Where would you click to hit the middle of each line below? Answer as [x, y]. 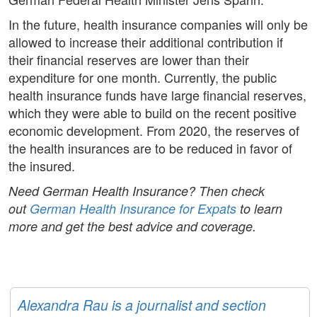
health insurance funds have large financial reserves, [157, 95]
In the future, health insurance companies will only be [158, 24]
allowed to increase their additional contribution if [146, 42]
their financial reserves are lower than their [129, 60]
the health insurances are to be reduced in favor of [150, 148]
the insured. [42, 166]
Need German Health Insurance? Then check [137, 191]
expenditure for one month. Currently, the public [143, 77]
